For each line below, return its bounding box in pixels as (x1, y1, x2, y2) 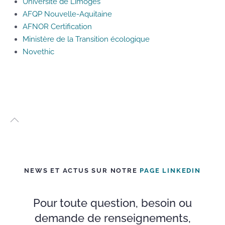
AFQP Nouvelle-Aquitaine (23, 10, 112, 19)
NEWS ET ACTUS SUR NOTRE (24, 167, 140, 174)
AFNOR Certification (23, 22, 92, 31)
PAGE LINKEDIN (140, 167, 201, 174)
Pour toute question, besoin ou (33, 196, 192, 209)
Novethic (23, 47, 54, 56)
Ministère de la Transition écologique (23, 35, 150, 44)
